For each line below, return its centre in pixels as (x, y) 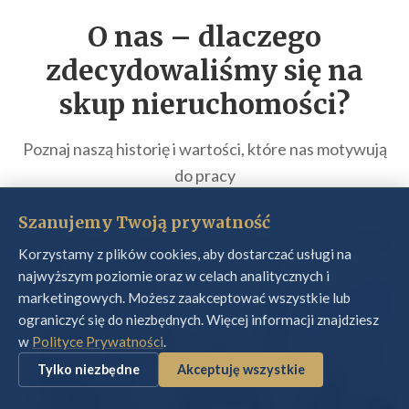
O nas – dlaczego (204, 37)
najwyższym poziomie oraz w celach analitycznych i (174, 276)
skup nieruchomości (198, 104)
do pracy (204, 175)
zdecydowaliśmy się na (204, 70)
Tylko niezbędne (89, 369)
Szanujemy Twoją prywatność (144, 223)
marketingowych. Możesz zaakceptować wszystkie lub (184, 298)
